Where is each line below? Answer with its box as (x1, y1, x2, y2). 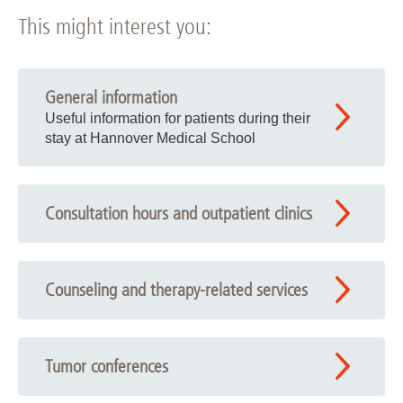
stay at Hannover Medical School (45, 130, 255, 146)
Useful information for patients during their (45, 110, 310, 126)
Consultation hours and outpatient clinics (45, 202, 312, 224)
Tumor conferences (45, 355, 168, 377)
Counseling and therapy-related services (45, 279, 308, 300)
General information (45, 86, 177, 108)
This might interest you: (18, 13, 211, 40)
